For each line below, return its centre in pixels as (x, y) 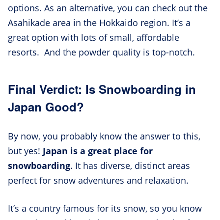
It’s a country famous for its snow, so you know (105, 208)
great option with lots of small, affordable (94, 38)
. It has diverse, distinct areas (130, 166)
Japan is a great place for (98, 151)
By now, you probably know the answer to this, (104, 136)
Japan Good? (46, 107)
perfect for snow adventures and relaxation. (99, 180)
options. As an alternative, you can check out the (108, 8)
